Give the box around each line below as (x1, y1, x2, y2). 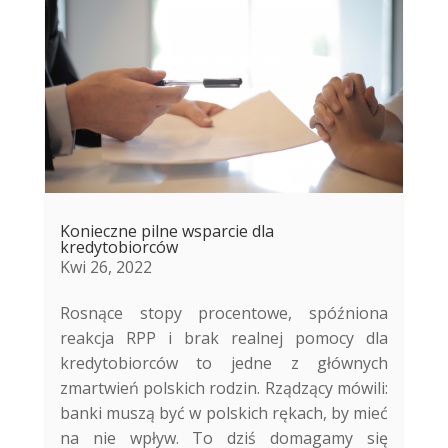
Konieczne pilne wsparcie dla (59, 220, 274, 243)
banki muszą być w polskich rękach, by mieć (59, 402, 389, 425)
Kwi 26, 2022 (59, 256, 152, 279)
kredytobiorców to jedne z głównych (59, 352, 389, 375)
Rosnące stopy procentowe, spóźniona (59, 302, 389, 325)
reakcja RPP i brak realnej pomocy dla (59, 327, 389, 350)
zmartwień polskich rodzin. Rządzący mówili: (59, 377, 389, 400)
